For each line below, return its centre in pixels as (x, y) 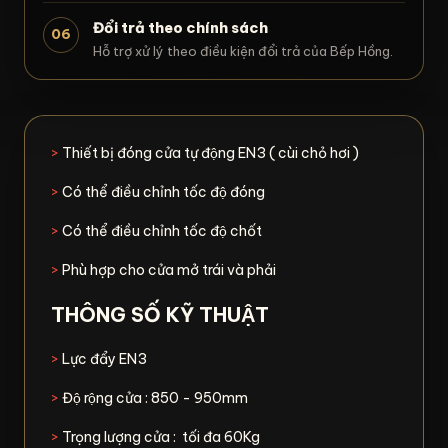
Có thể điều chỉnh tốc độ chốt (162, 230)
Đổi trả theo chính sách (180, 27)
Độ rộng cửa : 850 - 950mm (153, 397)
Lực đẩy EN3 (103, 358)
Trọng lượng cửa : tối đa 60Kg (159, 436)
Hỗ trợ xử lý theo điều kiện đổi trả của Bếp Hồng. (243, 50)
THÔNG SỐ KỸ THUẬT (160, 314)
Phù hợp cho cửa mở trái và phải (169, 269)
